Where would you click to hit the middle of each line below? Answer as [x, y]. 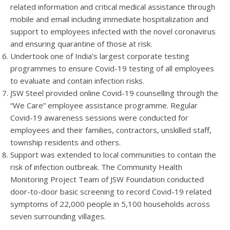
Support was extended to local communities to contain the [113, 155]
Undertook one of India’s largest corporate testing [100, 56]
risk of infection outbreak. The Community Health [96, 167]
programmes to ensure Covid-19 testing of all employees [112, 69]
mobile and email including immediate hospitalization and [109, 19]
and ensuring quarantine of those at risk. [81, 44]
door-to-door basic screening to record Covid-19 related [111, 192]
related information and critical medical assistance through [113, 7]
